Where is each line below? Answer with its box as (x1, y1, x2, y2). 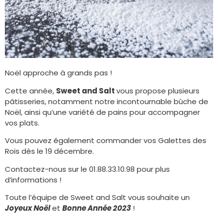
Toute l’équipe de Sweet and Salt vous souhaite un (5, 192, 190, 202)
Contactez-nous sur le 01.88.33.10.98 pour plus (5, 163, 170, 174)
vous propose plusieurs (116, 85, 200, 96)
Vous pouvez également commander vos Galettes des (5, 135, 206, 146)
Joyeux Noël (5, 203, 50, 213)
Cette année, (5, 85, 56, 96)
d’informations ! (5, 174, 61, 185)
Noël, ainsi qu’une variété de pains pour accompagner (5, 107, 200, 117)
